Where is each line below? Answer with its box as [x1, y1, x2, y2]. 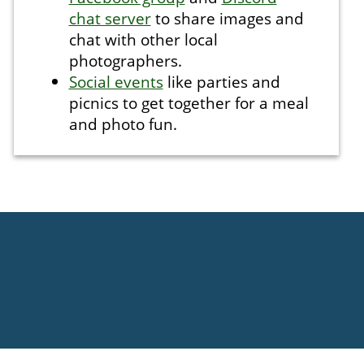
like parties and [162, 71, 280, 93]
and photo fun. [68, 113, 177, 135]
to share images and [150, 7, 304, 29]
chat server [68, 7, 151, 29]
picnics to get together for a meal [68, 92, 309, 114]
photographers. [68, 50, 182, 71]
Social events [68, 71, 163, 93]
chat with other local [68, 28, 218, 50]
